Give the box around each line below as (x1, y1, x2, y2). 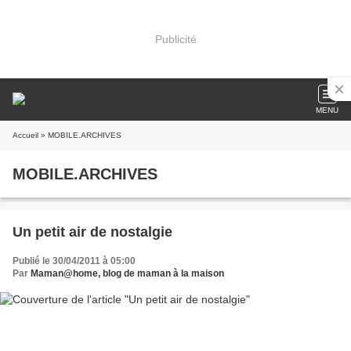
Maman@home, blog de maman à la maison (31, 268, 224, 279)
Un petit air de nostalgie (13, 224, 172, 240)
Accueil (13, 131, 38, 139)
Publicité (154, 32, 197, 45)
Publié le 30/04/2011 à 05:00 (13, 255, 136, 266)
